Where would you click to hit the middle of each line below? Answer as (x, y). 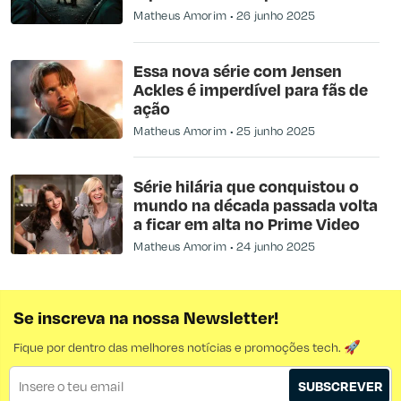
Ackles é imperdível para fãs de (251, 89)
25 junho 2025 (276, 130)
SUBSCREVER (341, 386)
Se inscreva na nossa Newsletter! (146, 318)
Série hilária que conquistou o (247, 185)
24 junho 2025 (276, 246)
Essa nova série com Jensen (238, 70)
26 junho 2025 (276, 16)
